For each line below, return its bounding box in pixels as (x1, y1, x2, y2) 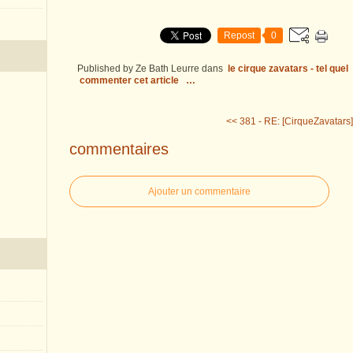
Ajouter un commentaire (148, 185, 251, 197)
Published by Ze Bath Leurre (77, 63, 199, 74)
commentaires (69, 139, 169, 158)
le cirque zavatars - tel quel (228, 63, 348, 74)
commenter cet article (80, 75, 181, 86)
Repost (224, 30, 255, 41)
